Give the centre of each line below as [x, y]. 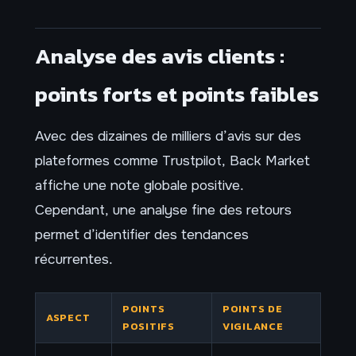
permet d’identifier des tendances [142, 235]
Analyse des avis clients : [160, 56]
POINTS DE [252, 308]
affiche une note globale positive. [139, 186]
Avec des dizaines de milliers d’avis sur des [168, 136]
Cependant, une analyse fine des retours [163, 210]
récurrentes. [74, 259]
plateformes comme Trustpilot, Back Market [172, 161]
